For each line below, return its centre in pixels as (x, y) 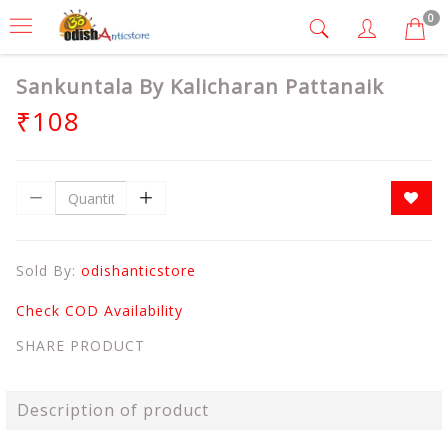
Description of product (113, 410)
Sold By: (48, 270)
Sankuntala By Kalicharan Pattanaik (200, 86)
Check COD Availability (99, 310)
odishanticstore (138, 270)
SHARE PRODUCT (80, 345)
